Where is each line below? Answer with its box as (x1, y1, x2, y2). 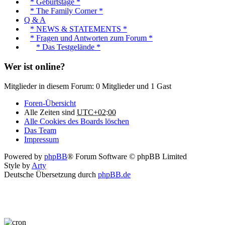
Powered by (4, 152, 44, 161)
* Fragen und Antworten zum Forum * (30, 34, 153, 43)
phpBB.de (98, 170, 131, 179)
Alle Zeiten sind (24, 107, 77, 117)
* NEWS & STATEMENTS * (30, 25, 127, 34)
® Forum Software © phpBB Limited (67, 152, 187, 161)
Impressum (24, 135, 59, 144)
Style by (4, 161, 32, 170)
